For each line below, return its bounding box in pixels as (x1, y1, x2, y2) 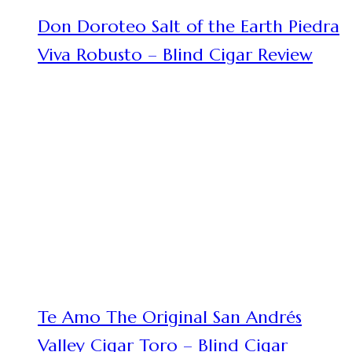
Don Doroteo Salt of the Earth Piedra (38, 16, 339, 37)
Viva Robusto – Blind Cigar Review (38, 44, 313, 65)
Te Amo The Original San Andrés (38, 306, 302, 328)
